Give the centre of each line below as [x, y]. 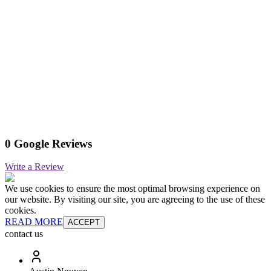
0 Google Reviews [48, 143]
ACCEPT [84, 223]
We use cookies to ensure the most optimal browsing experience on [132, 189]
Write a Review [34, 167]
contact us [24, 234]
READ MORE [34, 222]
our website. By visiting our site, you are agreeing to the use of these [135, 200]
